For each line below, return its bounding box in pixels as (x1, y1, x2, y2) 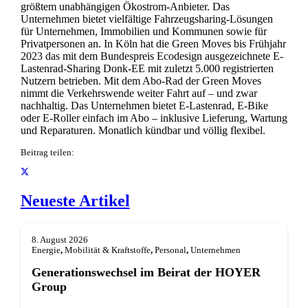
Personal (154, 245, 186, 255)
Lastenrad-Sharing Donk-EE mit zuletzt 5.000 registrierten (20, 63, 274, 75)
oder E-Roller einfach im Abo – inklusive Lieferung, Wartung (20, 112, 287, 124)
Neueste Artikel (20, 191, 130, 210)
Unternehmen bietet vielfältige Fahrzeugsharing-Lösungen (20, 13, 273, 25)
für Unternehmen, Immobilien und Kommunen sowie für (20, 25, 267, 38)
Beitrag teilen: (20, 148, 74, 158)
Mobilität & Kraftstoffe (64, 245, 151, 255)
